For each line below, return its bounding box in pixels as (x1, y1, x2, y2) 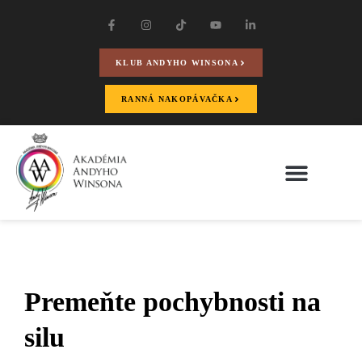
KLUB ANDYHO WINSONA (116, 58, 238, 68)
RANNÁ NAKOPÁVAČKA (120, 95, 234, 104)
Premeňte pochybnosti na (24, 286, 321, 317)
